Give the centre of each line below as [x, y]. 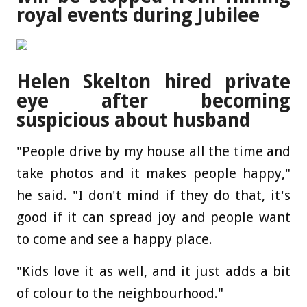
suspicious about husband [133, 121]
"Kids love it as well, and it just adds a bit [153, 272]
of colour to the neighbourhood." [120, 294]
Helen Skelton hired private [153, 82]
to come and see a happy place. [114, 240]
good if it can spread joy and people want [153, 218]
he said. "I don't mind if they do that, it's [153, 196]
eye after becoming [153, 101]
